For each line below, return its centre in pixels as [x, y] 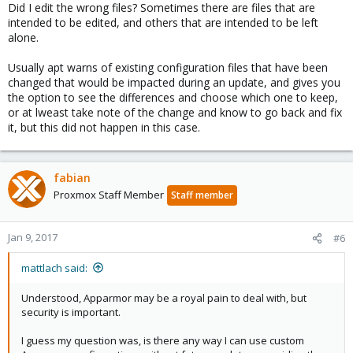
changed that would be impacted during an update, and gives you [174, 82]
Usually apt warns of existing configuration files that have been [168, 67]
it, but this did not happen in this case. [104, 127]
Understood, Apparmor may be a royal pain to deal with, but [164, 297]
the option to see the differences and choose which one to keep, [173, 97]
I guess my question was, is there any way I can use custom [163, 340]
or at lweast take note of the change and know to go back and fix [175, 112]
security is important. [71, 312]
